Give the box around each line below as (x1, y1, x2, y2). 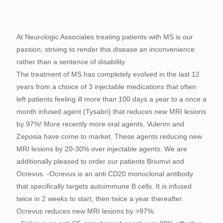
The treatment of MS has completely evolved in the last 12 (16, 70, 200, 79)
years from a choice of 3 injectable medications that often (16, 83, 196, 91)
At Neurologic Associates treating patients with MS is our (16, 33, 193, 41)
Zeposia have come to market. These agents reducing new (16, 132, 202, 141)
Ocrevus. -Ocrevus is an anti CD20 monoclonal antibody (16, 170, 193, 178)
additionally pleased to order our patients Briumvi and (16, 157, 184, 166)
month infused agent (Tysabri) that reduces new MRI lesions (16, 108, 206, 116)
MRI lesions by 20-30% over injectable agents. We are (16, 145, 187, 153)
